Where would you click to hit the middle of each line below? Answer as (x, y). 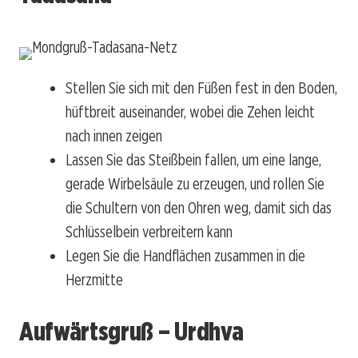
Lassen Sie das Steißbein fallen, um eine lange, (193, 159)
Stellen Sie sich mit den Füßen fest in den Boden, (201, 88)
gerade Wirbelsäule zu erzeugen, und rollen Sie (195, 183)
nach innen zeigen (114, 135)
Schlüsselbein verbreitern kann (149, 231)
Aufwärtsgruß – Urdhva (131, 332)
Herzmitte (94, 279)
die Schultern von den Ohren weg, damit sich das (199, 207)
